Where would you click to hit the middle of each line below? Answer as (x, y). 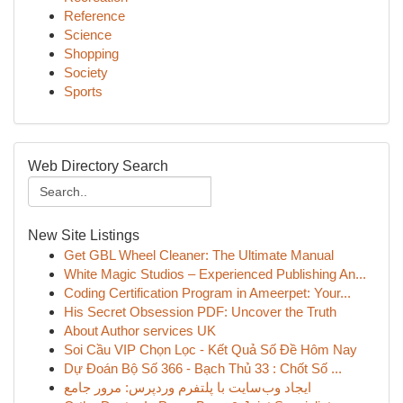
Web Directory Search (98, 166)
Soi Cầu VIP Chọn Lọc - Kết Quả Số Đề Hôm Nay (210, 349)
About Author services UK (140, 331)
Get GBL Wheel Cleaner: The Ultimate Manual (199, 255)
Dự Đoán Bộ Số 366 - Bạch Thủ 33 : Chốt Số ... (203, 368)
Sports (83, 91)
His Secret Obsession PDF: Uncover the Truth (200, 312)
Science (88, 35)
